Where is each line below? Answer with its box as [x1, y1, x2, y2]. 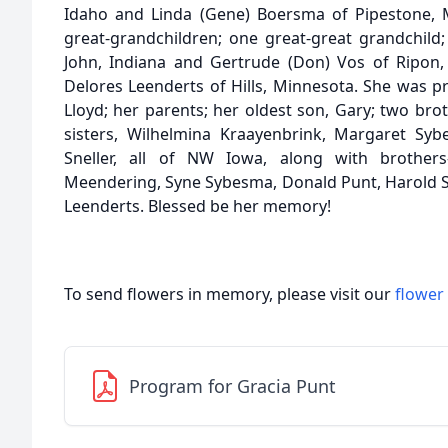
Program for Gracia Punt [129, 374, 336, 398]
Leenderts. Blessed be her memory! [64, 195, 331, 217]
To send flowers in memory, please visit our [64, 283, 395, 305]
